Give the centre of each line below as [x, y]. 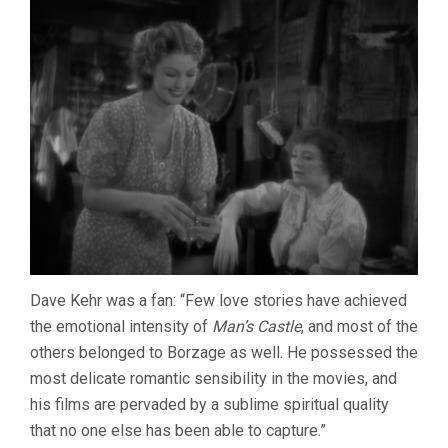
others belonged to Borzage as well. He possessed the [224, 352]
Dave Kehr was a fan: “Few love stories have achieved [218, 300]
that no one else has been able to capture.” [178, 430]
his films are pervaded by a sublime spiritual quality [209, 404]
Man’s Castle [256, 326]
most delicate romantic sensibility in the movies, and [213, 378]
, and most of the [359, 326]
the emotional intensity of [121, 326]
